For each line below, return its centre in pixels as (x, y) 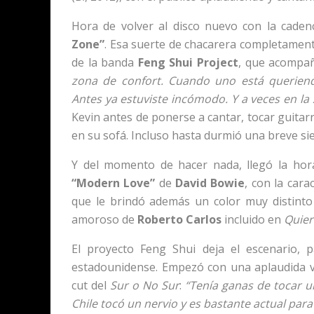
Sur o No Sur (144, 285)
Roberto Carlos (179, 219)
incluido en (253, 219)
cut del (91, 285)
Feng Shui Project (188, 62)
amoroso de (104, 219)
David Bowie (210, 183)
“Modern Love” (114, 183)
